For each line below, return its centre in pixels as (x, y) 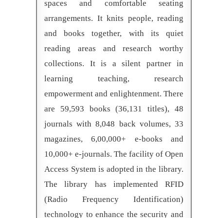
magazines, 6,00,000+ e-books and (114, 139)
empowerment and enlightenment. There (114, 93)
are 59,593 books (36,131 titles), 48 (114, 109)
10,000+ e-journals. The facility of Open (114, 154)
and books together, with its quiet (114, 33)
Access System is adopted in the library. (114, 169)
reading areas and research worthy (114, 48)
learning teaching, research (114, 78)
